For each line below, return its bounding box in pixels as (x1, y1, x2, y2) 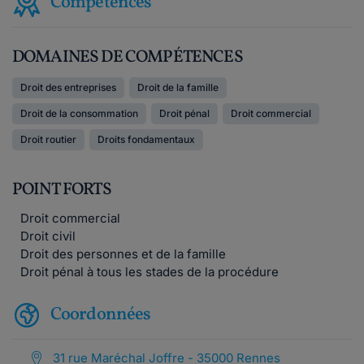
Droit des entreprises (20, 81, 116, 93)
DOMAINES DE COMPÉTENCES (12, 45, 243, 69)
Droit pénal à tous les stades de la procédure (20, 264, 279, 279)
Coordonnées (50, 301, 151, 327)
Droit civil (20, 228, 76, 244)
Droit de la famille (137, 81, 219, 93)
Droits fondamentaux (97, 133, 195, 145)
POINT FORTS (12, 178, 111, 201)
